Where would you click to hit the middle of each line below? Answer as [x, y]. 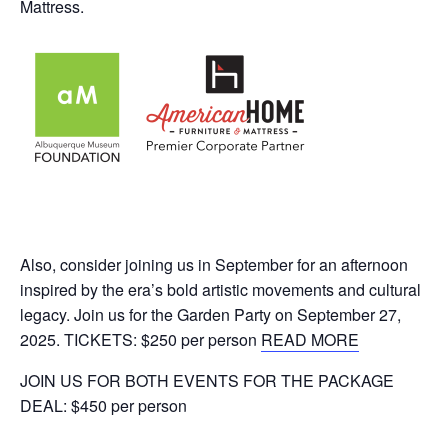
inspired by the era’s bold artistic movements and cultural [220, 290]
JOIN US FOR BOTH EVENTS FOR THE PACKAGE [207, 381]
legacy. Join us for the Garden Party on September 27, [210, 315]
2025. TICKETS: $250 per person [140, 340]
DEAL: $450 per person [103, 406]
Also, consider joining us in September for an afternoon [214, 265]
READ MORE [310, 340]
